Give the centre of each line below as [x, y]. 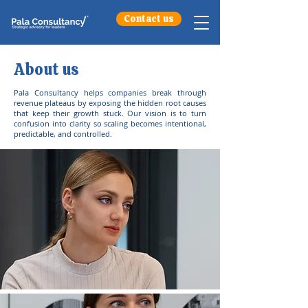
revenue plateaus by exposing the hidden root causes [110, 103]
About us [46, 69]
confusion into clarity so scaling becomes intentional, [110, 123]
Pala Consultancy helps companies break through [110, 92]
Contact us [149, 19]
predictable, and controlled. [63, 134]
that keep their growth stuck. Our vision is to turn [110, 113]
